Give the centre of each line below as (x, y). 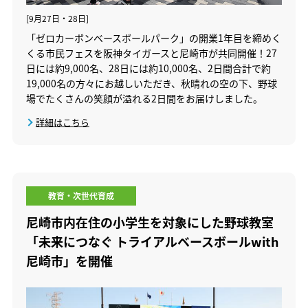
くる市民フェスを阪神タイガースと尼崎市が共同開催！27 (151, 53)
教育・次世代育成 (81, 196)
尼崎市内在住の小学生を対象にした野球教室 (150, 222)
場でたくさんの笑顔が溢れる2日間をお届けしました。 (144, 98)
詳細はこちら (62, 122)
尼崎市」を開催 (69, 261)
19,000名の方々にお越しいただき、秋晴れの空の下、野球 (151, 83)
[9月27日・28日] (57, 19)
